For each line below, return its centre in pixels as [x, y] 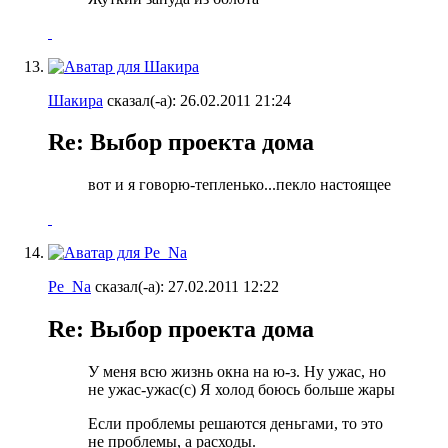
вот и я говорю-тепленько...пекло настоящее [239, 185]
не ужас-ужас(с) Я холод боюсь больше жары [241, 390]
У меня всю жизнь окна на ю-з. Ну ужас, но [237, 372]
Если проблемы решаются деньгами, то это [235, 424]
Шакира [75, 100]
